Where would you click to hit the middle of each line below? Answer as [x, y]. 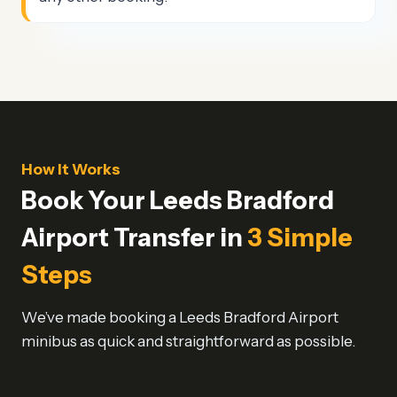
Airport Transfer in [134, 238]
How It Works [71, 170]
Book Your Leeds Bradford [178, 201]
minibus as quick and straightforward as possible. [188, 342]
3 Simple [300, 238]
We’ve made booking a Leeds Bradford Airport [180, 318]
